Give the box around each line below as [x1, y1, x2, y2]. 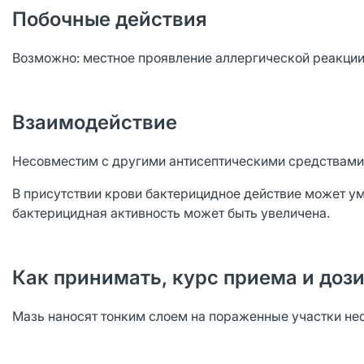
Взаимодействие [12, 110, 177, 134]
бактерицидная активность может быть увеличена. [12, 205, 330, 221]
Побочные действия [12, 7, 207, 31]
